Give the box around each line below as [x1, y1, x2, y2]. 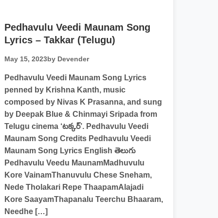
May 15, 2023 [4, 55, 48, 63]
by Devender [47, 55, 90, 63]
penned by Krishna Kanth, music [4, 86, 126, 94]
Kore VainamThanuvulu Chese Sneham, [4, 171, 152, 179]
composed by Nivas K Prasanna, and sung [4, 98, 163, 106]
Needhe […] [4, 207, 48, 216]
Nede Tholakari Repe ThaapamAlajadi [4, 183, 144, 191]
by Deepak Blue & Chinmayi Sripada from [4, 110, 158, 118]
